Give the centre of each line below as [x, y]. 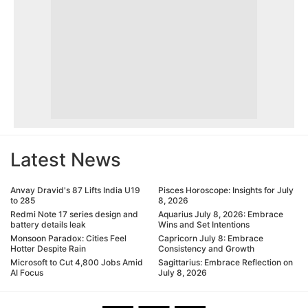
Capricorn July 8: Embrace [211, 239]
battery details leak [48, 225]
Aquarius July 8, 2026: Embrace [221, 214]
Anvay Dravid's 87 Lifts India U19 [75, 190]
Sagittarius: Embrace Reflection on [225, 263]
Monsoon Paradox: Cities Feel [68, 239]
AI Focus [27, 273]
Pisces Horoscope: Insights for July [226, 190]
